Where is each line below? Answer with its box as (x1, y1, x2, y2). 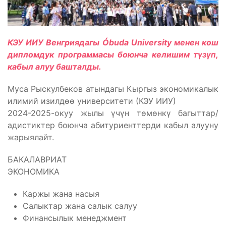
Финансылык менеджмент (23, 213, 127, 223)
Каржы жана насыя (23, 189, 99, 199)
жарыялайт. (8, 132, 54, 143)
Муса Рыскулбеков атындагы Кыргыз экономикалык (8, 84, 218, 94)
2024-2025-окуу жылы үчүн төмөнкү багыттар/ (8, 108, 218, 119)
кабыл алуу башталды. (8, 62, 101, 72)
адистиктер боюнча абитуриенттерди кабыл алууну (8, 120, 218, 131)
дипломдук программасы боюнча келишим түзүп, (8, 49, 218, 60)
